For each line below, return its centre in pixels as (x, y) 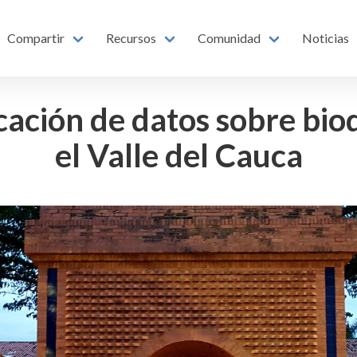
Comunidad (229, 38)
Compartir (36, 38)
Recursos (131, 38)
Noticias (326, 38)
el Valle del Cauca (178, 155)
